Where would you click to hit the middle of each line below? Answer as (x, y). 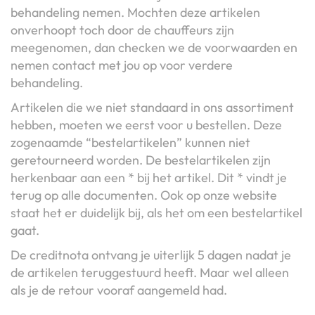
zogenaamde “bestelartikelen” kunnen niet (130, 142)
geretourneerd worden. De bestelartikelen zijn (141, 160)
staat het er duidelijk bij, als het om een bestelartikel (156, 212)
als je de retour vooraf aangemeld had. (119, 290)
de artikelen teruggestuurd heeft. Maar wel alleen (150, 272)
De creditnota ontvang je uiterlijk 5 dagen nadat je (151, 255)
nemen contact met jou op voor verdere (122, 65)
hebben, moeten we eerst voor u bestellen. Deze (146, 124)
